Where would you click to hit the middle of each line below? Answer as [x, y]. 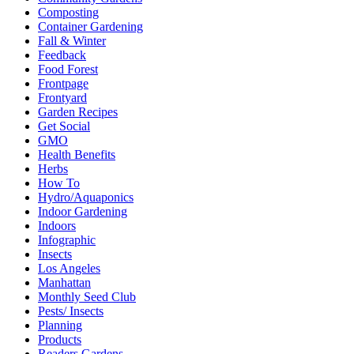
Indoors [57, 226]
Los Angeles [69, 269]
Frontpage [63, 84]
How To [59, 183]
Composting [68, 13]
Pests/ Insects [71, 311]
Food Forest [68, 70]
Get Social [64, 126]
